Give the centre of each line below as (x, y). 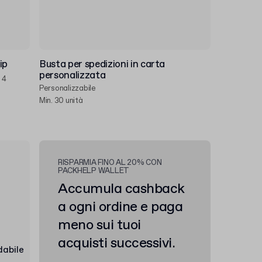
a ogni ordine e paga (120, 207)
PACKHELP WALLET (94, 171)
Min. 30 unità (61, 101)
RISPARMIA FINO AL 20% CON (110, 163)
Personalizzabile (68, 89)
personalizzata (73, 76)
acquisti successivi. (117, 243)
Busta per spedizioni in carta (102, 65)
